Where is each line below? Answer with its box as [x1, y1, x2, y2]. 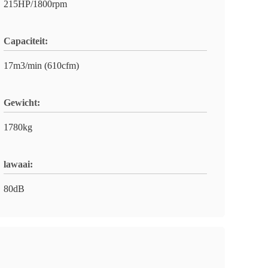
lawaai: [4, 159, 33, 169]
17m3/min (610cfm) [4, 60, 79, 71]
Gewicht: [4, 98, 40, 108]
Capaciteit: [4, 36, 48, 46]
